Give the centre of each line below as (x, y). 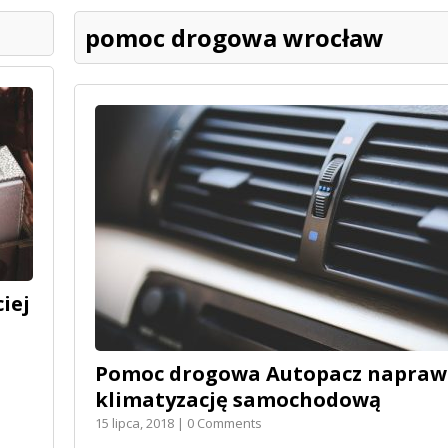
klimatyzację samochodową (238, 399)
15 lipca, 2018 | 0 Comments (178, 422)
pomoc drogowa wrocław (234, 37)
